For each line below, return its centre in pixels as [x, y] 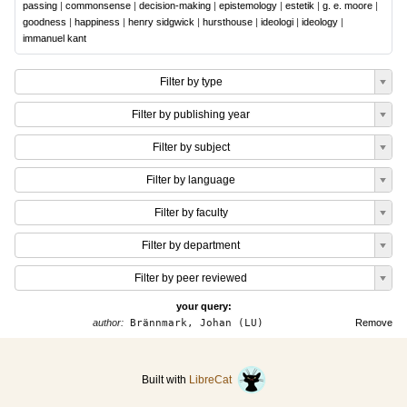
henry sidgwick [161, 22]
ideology [320, 22]
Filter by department [191, 245]
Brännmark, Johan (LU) [193, 323]
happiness [97, 22]
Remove [374, 323]
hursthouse [228, 22]
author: [108, 323]
